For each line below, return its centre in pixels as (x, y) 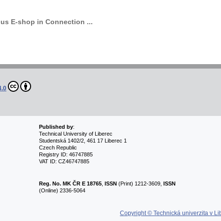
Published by (56, 127)
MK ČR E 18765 (82, 183)
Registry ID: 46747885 (66, 155)
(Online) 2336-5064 (62, 190)
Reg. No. (50, 183)
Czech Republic (58, 148)
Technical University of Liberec (75, 134)
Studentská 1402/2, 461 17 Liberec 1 (83, 141)
